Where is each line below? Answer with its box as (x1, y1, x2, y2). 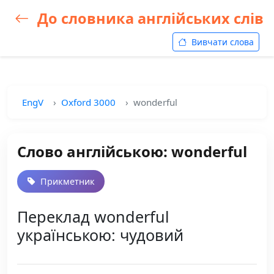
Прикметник (38, 176, 95, 187)
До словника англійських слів (34, 9, 264, 28)
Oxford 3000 (61, 96, 116, 108)
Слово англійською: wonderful (17, 141, 247, 161)
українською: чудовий (17, 224, 183, 245)
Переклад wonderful (17, 206, 169, 227)
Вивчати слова (189, 36, 254, 48)
